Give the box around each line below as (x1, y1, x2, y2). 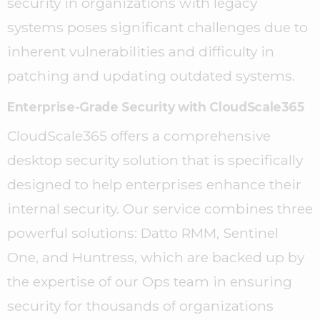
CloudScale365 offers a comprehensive (7, 127, 271, 145)
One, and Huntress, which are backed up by (7, 249, 304, 266)
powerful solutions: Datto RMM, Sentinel (7, 224, 279, 242)
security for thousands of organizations (7, 297, 274, 315)
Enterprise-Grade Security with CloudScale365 (7, 99, 304, 115)
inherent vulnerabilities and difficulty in (7, 43, 274, 61)
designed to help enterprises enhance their (7, 176, 301, 194)
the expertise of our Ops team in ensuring (7, 273, 292, 291)
